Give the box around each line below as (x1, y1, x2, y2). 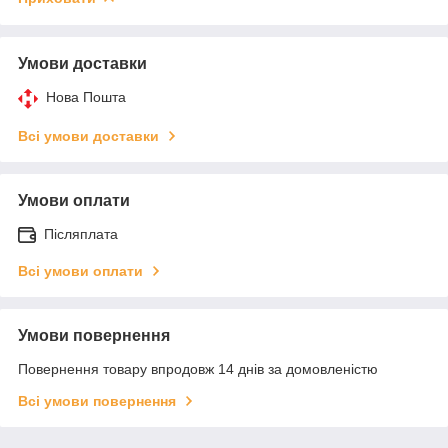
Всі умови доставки (18, 127, 159, 144)
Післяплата (44, 225, 118, 242)
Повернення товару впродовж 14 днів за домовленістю (18, 360, 378, 377)
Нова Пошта (46, 88, 126, 105)
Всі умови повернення (18, 392, 176, 409)
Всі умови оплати (18, 262, 143, 279)
